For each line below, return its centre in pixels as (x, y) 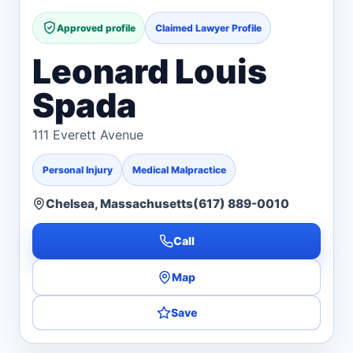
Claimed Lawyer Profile (208, 28)
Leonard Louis (150, 71)
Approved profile (96, 28)
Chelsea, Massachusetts (119, 203)
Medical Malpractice (179, 169)
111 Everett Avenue (88, 134)
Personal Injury (77, 169)
